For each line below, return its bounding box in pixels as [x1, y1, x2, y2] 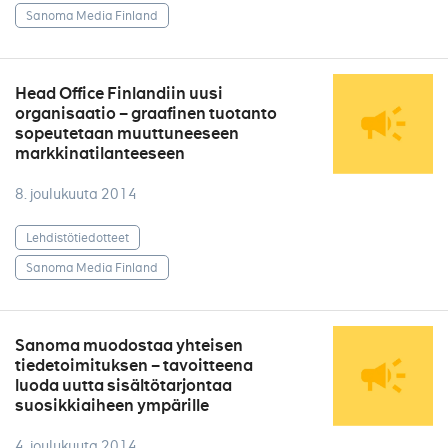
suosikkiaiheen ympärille [15, 395, 209, 416]
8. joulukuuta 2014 [15, 185, 137, 203]
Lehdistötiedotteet [26, 229, 129, 245]
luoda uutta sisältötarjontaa [15, 375, 232, 396]
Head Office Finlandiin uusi [15, 83, 223, 104]
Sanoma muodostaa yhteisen [15, 335, 243, 356]
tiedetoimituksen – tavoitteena [15, 355, 253, 376]
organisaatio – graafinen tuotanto [15, 103, 277, 124]
